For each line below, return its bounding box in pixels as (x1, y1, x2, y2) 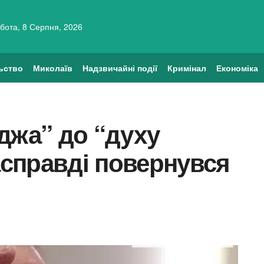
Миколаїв (33, 62, 73, 74)
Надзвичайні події (82, 62, 157, 74)
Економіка (216, 62, 258, 74)
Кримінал (167, 62, 206, 74)
